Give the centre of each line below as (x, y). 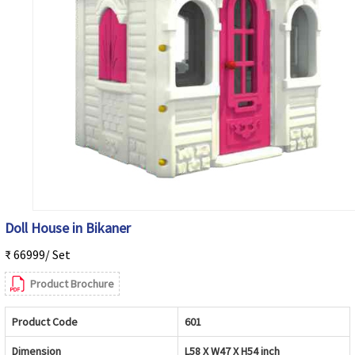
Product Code (45, 321)
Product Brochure (72, 283)
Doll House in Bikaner (68, 227)
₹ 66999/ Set (38, 254)
